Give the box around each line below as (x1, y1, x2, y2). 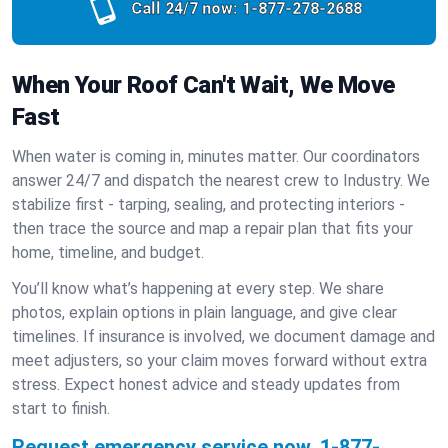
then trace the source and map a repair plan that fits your (12, 219, 413, 238)
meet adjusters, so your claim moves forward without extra (12, 351, 427, 370)
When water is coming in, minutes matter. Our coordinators (12, 147, 420, 166)
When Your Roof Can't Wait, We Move (12, 71, 395, 99)
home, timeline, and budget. (12, 243, 204, 262)
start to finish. (12, 399, 110, 418)
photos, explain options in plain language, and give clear (12, 303, 397, 322)
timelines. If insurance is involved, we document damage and (12, 327, 435, 346)
